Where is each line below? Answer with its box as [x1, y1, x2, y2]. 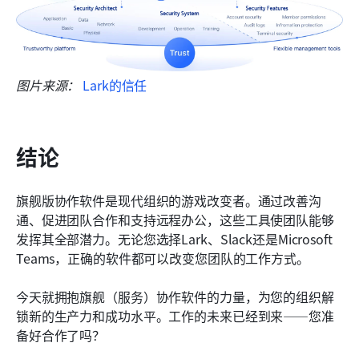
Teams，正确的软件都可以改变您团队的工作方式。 [16, 248, 309, 268]
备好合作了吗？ [16, 325, 106, 345]
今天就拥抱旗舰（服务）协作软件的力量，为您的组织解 [16, 287, 334, 307]
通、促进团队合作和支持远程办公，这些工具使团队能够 [16, 210, 334, 230]
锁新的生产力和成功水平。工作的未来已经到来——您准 [16, 306, 334, 326]
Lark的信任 [79, 75, 147, 95]
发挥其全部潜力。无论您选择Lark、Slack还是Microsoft [16, 229, 333, 249]
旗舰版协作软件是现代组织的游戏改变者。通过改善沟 [16, 191, 321, 211]
